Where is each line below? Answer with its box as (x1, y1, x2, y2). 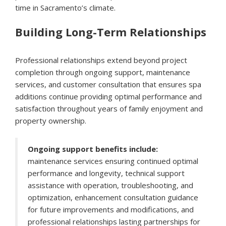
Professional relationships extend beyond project (15, 55, 187, 66)
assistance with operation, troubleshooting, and (28, 180, 193, 191)
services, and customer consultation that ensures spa (15, 79, 201, 90)
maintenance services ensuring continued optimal (28, 156, 198, 166)
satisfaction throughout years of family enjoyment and (15, 103, 203, 114)
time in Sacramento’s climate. (15, 3, 116, 13)
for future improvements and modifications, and (28, 204, 194, 215)
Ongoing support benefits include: (28, 144, 158, 154)
